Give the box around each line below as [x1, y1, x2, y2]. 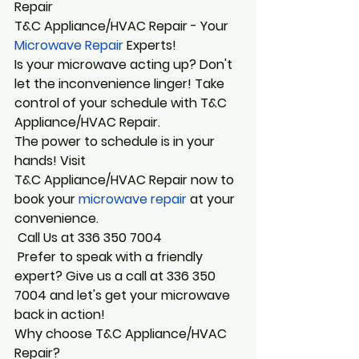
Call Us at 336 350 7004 [18, 228, 162, 247]
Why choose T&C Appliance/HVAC [14, 324, 230, 343]
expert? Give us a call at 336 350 [14, 266, 219, 285]
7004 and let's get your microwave [14, 285, 233, 305]
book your [14, 189, 75, 208]
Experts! [123, 35, 179, 54]
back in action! [14, 305, 105, 324]
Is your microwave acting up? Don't [14, 54, 236, 74]
